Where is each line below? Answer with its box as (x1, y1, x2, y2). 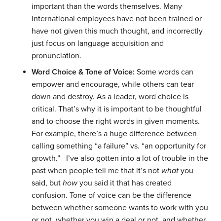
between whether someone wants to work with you (32, 203, 208, 213)
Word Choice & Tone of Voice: (32, 67, 137, 77)
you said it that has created (77, 178, 172, 188)
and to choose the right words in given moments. (32, 116, 200, 127)
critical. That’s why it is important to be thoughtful (32, 104, 202, 114)
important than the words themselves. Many (32, 1, 182, 12)
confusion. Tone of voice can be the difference (32, 190, 191, 201)
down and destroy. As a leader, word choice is (32, 92, 188, 102)
